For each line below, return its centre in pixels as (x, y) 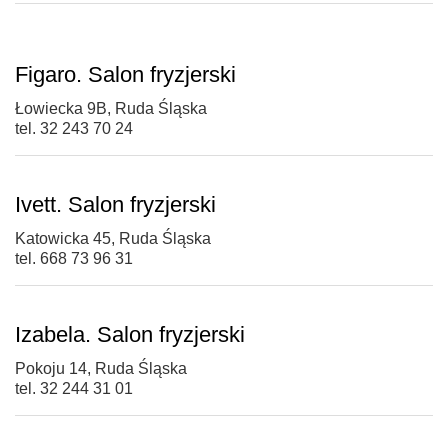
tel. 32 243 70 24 (74, 129)
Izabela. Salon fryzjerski (130, 335)
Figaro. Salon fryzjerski (125, 75)
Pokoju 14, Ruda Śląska (101, 369)
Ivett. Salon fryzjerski (115, 205)
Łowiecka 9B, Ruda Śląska (111, 109)
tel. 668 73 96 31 (74, 259)
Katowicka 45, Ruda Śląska (113, 239)
